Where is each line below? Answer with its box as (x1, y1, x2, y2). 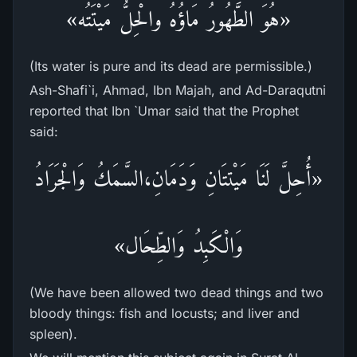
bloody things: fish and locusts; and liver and (29, 305, 300, 321)
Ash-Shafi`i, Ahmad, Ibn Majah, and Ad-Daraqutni (29, 82, 326, 98)
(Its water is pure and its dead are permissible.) (29, 58, 312, 74)
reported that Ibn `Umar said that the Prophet (29, 103, 299, 119)
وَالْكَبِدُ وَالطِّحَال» (114, 233, 243, 257)
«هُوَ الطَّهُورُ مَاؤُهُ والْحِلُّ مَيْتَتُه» (65, 6, 292, 31)
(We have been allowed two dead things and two (29, 284, 324, 300)
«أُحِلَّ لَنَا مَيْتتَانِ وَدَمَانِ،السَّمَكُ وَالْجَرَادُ (34, 166, 323, 190)
